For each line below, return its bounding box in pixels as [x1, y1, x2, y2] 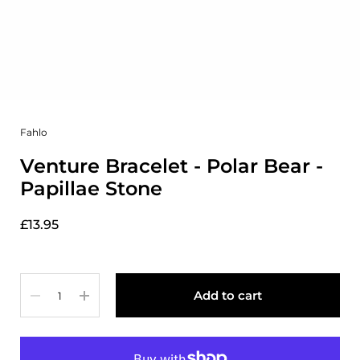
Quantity [21, 276, 67, 289]
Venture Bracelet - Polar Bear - [20, 153, 323, 178]
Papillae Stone [20, 176, 162, 200]
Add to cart [194, 287, 263, 303]
